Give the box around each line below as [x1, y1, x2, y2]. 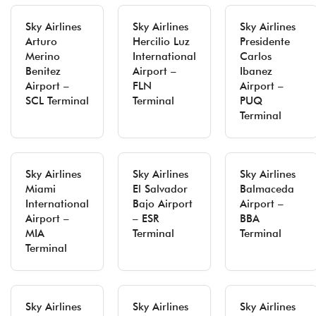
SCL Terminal [25, 95, 89, 107]
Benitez [25, 65, 61, 78]
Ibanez [240, 65, 272, 78]
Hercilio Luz [133, 35, 190, 48]
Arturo [25, 35, 57, 48]
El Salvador [133, 183, 188, 195]
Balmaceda [240, 183, 294, 195]
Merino [25, 50, 60, 63]
